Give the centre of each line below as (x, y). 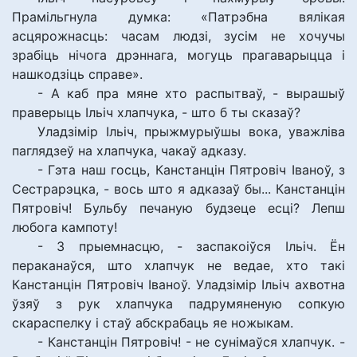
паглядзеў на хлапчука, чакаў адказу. (129, 151)
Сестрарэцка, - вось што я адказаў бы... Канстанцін (178, 189)
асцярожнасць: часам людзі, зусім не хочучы (178, 36)
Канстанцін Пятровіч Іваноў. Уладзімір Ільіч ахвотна (178, 284)
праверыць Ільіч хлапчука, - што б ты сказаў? (156, 112)
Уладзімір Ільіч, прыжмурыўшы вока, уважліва (191, 131)
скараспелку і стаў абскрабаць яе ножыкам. (153, 323)
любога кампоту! (65, 227)
